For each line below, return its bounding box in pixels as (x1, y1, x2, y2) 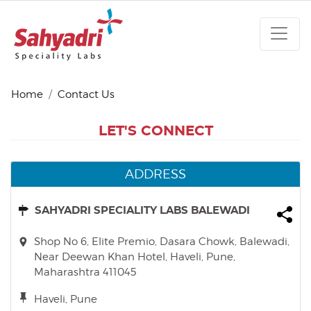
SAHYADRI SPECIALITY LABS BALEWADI (35, 205, 250, 216)
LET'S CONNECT (98, 124, 213, 138)
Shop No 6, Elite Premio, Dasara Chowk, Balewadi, (34, 235, 289, 248)
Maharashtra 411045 (34, 266, 136, 278)
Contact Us (58, 88, 115, 101)
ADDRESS (125, 167, 186, 181)
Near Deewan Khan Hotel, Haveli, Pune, (34, 251, 235, 263)
